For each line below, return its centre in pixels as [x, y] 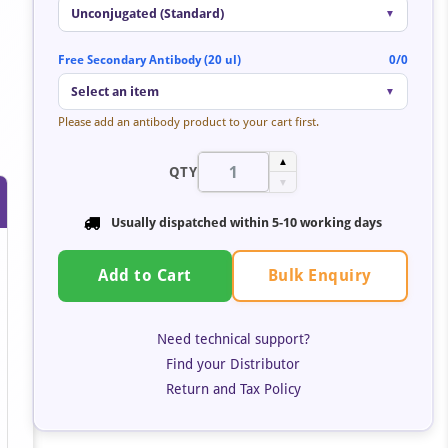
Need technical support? [233, 338]
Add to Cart [145, 276]
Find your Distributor [233, 363]
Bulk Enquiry [319, 275]
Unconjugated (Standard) [147, 13]
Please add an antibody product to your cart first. [188, 122]
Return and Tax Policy [233, 388]
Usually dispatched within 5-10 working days [246, 222]
